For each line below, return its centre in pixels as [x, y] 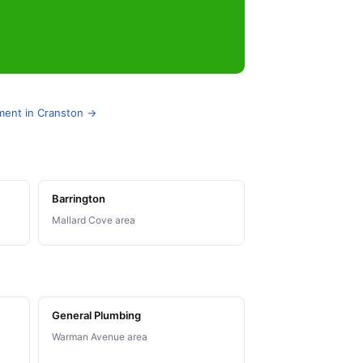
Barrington [78, 199]
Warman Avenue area [99, 337]
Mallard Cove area [93, 220]
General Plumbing [96, 316]
